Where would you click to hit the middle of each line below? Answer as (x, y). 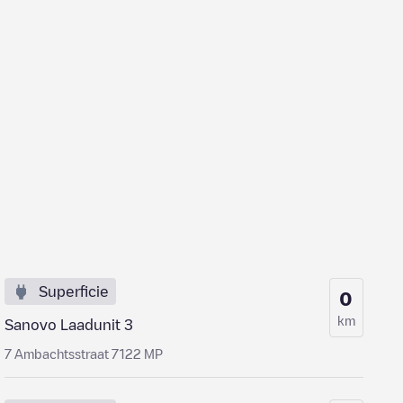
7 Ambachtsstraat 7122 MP (84, 354)
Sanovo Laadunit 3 (69, 325)
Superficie (74, 291)
